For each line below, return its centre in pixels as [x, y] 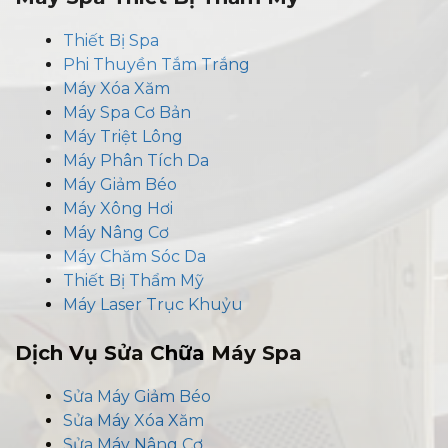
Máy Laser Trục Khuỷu [153, 304]
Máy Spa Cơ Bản [127, 112]
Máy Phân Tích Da [136, 160]
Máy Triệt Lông [123, 136]
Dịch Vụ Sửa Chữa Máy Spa [158, 352]
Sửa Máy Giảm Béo [137, 396]
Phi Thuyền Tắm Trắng [156, 64]
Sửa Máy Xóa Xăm [133, 420]
